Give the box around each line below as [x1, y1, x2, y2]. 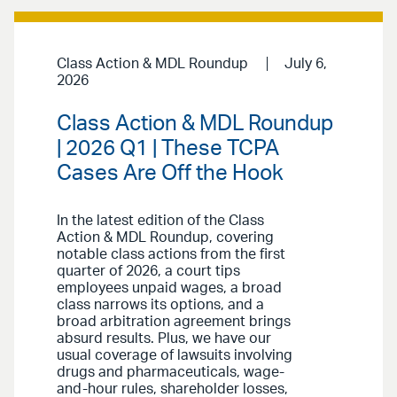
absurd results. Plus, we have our [57, 331, 271, 346]
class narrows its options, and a [57, 298, 264, 313]
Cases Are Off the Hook [57, 163, 284, 185]
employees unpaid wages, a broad [57, 281, 282, 296]
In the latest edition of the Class [57, 214, 264, 229]
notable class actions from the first [57, 247, 285, 262]
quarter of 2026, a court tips [57, 264, 240, 279]
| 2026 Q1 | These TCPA [57, 138, 279, 160]
